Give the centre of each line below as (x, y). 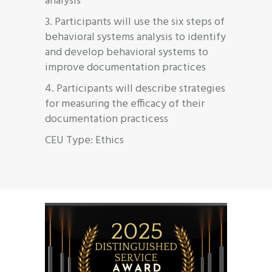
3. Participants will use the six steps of (135, 22)
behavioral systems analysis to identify (135, 37)
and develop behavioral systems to (127, 52)
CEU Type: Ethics (84, 140)
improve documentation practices (125, 67)
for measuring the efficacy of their (125, 104)
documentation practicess (107, 119)
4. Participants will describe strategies (135, 89)
